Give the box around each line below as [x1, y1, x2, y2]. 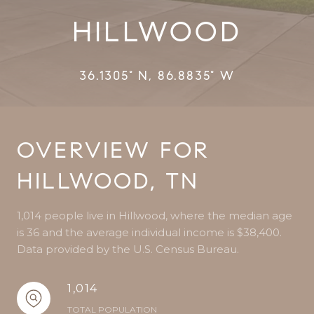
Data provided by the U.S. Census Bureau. [17, 243, 239, 256]
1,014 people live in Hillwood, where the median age [17, 209, 292, 222]
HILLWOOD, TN [17, 167, 200, 195]
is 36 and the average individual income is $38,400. [17, 226, 282, 239]
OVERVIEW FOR [17, 136, 210, 164]
